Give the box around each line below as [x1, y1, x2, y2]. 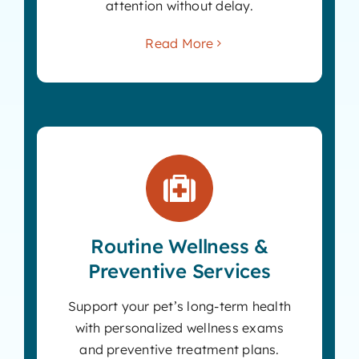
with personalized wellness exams [75, 319, 284, 336]
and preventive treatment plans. [79, 341, 280, 357]
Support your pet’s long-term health [67, 297, 292, 314]
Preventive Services [88, 258, 271, 283]
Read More [145, 34, 214, 51]
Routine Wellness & [91, 233, 268, 258]
